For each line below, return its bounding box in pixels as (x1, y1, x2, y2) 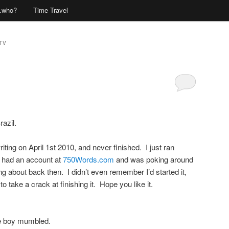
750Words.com (63, 153, 114, 165)
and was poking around (114, 153, 193, 165)
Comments (174, 95, 207, 105)
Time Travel (33, 5, 68, 15)
